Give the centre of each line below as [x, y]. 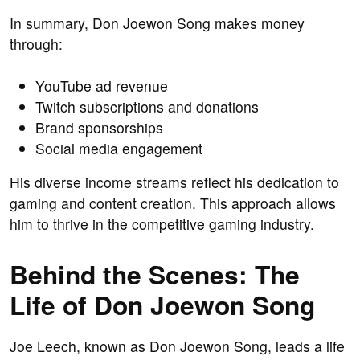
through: [36, 44]
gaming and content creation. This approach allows [173, 203]
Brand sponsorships [99, 128]
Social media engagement [119, 149]
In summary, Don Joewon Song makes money [157, 23]
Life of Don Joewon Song [162, 305]
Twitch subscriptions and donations [147, 107]
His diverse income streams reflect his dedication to [174, 182]
